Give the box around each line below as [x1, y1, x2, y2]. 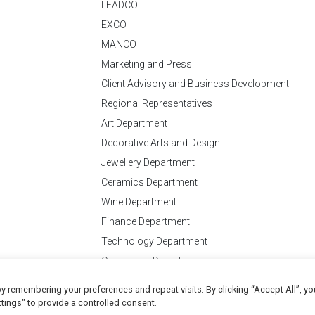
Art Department [101, 117, 167, 129]
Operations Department [101, 255, 204, 267]
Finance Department [101, 216, 190, 228]
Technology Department [101, 236, 207, 247]
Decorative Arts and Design [101, 137, 220, 149]
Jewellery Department [101, 157, 195, 169]
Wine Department [101, 196, 176, 208]
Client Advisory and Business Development [101, 78, 289, 90]
